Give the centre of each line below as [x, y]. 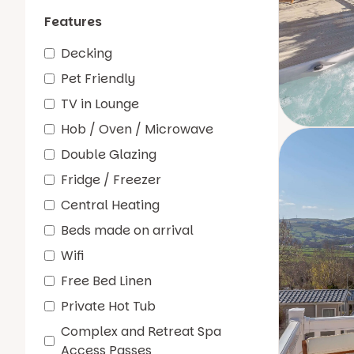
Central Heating [110, 205]
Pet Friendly [98, 78]
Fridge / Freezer [111, 179]
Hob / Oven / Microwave [137, 129]
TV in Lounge [100, 104]
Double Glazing [109, 154]
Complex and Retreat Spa [141, 331]
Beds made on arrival [127, 230]
